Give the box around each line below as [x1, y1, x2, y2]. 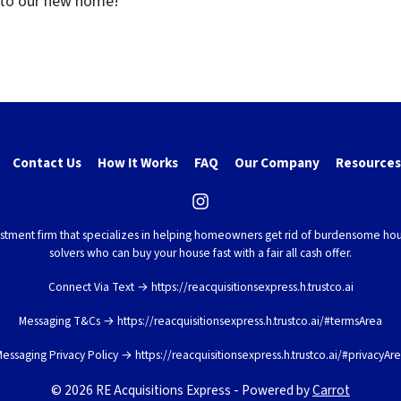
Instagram [199, 200, 278, 226]
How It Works [98, 153, 178, 174]
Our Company [235, 153, 320, 174]
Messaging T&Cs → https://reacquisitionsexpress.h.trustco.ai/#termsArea [19, 312, 382, 329]
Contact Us [13, 153, 81, 174]
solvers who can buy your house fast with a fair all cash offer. [49, 244, 352, 261]
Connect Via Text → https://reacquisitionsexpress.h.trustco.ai [47, 278, 354, 295]
